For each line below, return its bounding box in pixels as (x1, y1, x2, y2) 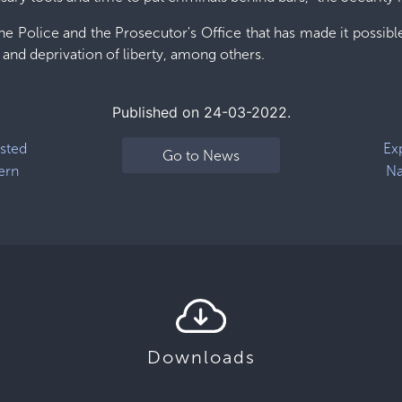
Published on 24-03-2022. (111, 103, 291, 121)
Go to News (162, 146, 240, 164)
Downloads (146, 346, 256, 368)
